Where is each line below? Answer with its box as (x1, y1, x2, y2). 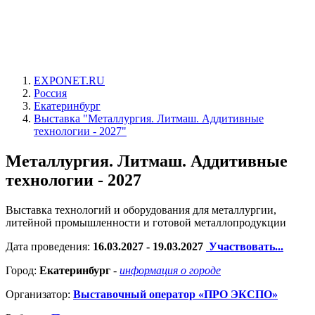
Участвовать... (206, 240, 283, 252)
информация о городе (120, 264, 221, 276)
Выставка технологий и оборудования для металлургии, (6, 203, 276, 216)
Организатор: (6, 288, 73, 300)
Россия (34, 87, 67, 99)
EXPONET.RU (34, 75, 105, 86)
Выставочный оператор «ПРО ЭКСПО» (73, 288, 278, 300)
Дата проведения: (6, 240, 93, 252)
